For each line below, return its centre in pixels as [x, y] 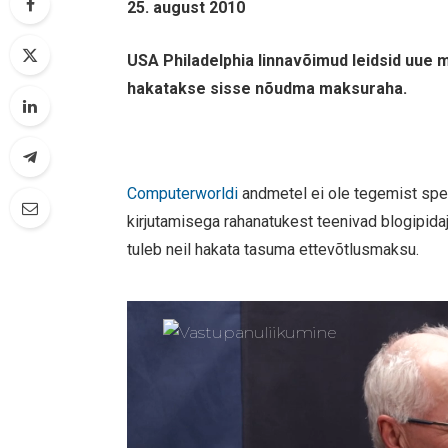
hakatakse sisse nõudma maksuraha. [267, 88]
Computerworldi [183, 193]
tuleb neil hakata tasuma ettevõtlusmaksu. [273, 249]
